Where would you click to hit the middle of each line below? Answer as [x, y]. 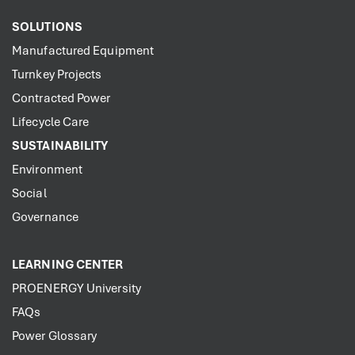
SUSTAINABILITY [60, 146]
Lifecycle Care [51, 122]
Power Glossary [55, 336]
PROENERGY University [76, 289]
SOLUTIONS [47, 27]
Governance [45, 218]
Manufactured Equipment [83, 51]
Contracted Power [61, 99]
